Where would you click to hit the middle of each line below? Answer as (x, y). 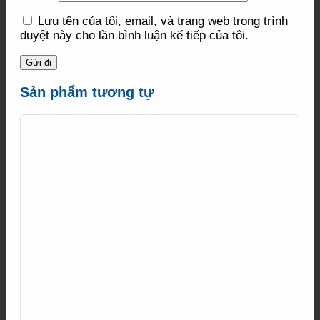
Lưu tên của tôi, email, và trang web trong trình (163, 21)
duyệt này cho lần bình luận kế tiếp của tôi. (134, 36)
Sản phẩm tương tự (87, 92)
